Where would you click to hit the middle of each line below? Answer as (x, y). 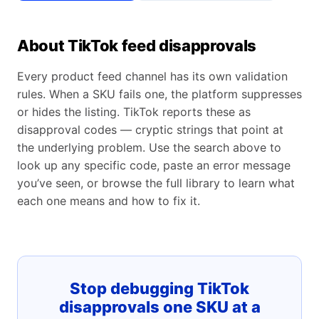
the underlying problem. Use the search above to (149, 147)
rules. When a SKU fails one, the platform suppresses (159, 94)
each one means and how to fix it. (109, 201)
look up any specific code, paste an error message (154, 165)
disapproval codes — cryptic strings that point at (150, 130)
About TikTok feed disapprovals (137, 46)
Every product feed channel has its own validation (152, 76)
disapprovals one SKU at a (159, 307)
